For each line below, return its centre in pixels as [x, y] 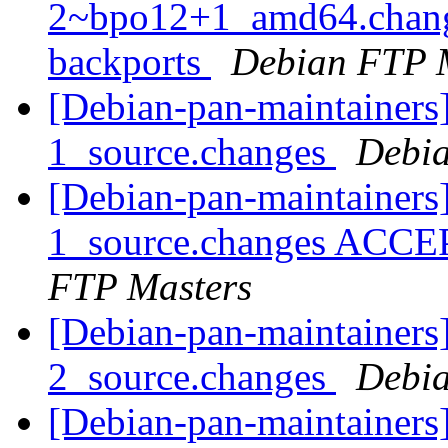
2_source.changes [192, 377]
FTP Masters [150, 287]
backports [129, 62]
